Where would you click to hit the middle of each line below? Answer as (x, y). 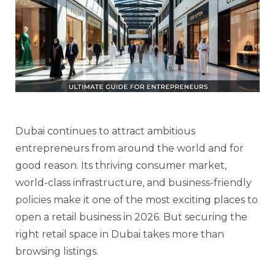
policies (33, 200)
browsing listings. (57, 252)
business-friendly (210, 183)
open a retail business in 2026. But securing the (131, 217)
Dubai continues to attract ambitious (105, 131)
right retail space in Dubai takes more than (120, 234)
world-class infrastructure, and (92, 183)
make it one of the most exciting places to (154, 200)
